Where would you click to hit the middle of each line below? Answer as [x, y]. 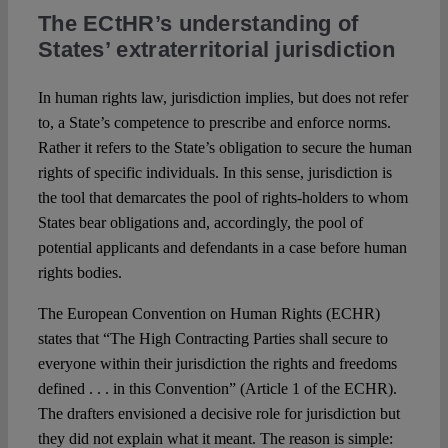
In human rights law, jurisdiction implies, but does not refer [222, 97]
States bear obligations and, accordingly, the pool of [200, 222]
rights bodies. [79, 272]
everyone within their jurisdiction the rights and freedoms [217, 363]
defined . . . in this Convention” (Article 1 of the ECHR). [217, 388]
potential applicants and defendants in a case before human [222, 247]
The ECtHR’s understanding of [198, 23]
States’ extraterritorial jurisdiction [216, 49]
